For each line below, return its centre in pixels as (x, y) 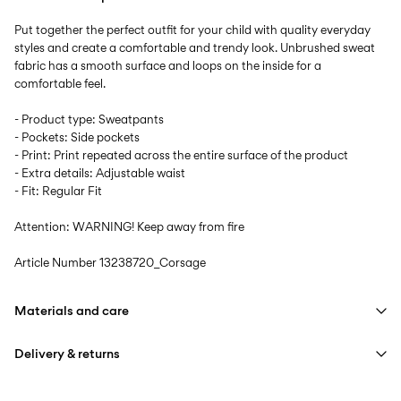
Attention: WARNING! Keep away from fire (129, 226)
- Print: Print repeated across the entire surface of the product (181, 154)
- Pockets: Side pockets (77, 137)
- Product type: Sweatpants (89, 119)
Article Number (57, 262)
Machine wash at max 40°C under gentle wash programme (208, 380)
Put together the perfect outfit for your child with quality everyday (192, 29)
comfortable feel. (60, 83)
